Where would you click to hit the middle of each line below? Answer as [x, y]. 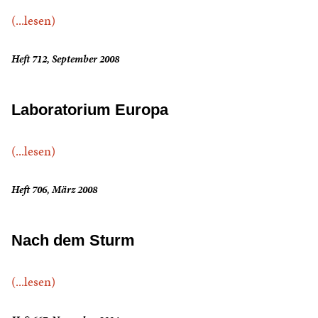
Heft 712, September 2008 [65, 59]
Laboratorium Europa [90, 110]
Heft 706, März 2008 [54, 190]
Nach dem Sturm [73, 241]
